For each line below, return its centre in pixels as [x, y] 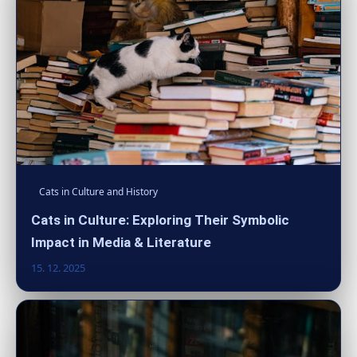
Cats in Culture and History [98, 192]
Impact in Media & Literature [121, 243]
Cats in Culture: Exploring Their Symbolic [160, 220]
